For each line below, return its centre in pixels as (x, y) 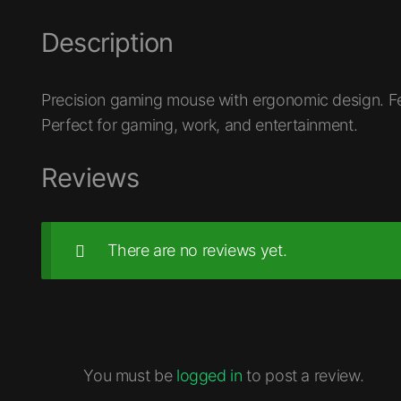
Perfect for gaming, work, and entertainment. (200, 124)
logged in (209, 376)
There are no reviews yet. (197, 251)
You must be (130, 376)
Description (107, 43)
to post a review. (303, 376)
